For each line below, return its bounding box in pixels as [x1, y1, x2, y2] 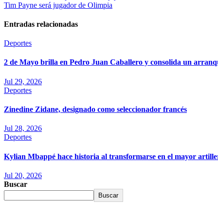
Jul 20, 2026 [4, 171, 42, 180]
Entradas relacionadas [4, 19, 78, 28]
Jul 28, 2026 [4, 124, 42, 133]
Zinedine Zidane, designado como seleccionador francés [4, 105, 187, 114]
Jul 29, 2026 [4, 77, 42, 86]
